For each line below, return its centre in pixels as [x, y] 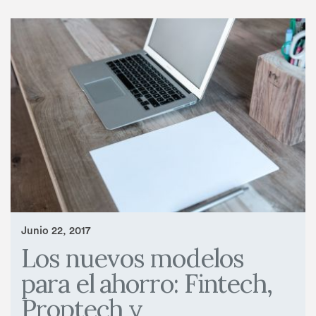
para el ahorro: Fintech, [147, 283]
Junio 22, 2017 [56, 231]
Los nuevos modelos [133, 258]
